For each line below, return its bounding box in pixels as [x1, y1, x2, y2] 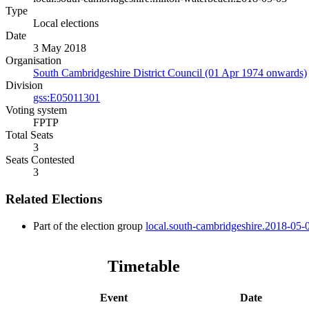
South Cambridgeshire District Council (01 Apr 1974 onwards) [33, 67, 307, 79]
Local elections [33, 17, 99, 30]
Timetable [107, 257, 180, 275]
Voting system [6, 104, 67, 117]
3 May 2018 [33, 42, 86, 54]
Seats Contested [6, 154, 74, 166]
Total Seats [6, 129, 53, 141]
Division [6, 79, 43, 92]
